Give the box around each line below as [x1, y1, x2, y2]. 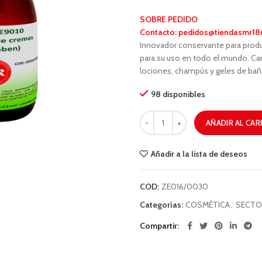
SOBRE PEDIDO [140, 14, 198, 25]
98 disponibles [151, 89, 205, 99]
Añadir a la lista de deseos [151, 149, 247, 159]
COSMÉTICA [185, 199, 230, 210]
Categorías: [140, 199, 185, 210]
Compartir [140, 220, 177, 231]
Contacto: [140, 27, 178, 37]
